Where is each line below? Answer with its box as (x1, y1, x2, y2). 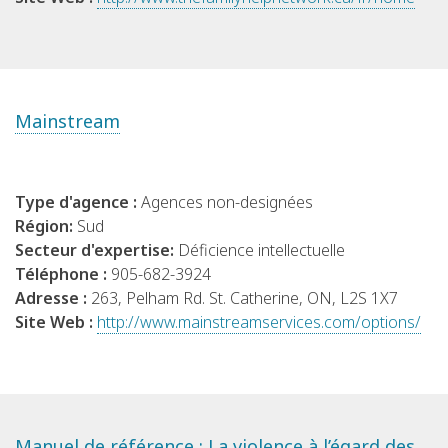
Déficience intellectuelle (178, 239, 345, 262)
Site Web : (15, 311, 97, 334)
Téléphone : (15, 263, 111, 286)
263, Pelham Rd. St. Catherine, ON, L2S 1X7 (91, 287, 398, 310)
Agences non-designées (141, 191, 313, 214)
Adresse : (15, 287, 91, 310)
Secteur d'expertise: (15, 239, 178, 262)
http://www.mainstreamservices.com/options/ (97, 311, 421, 334)
